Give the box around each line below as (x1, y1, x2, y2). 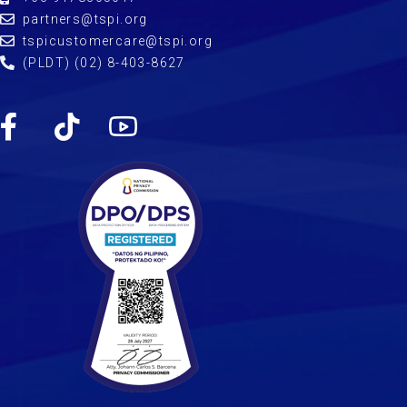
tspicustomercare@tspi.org (23, 33, 213, 48)
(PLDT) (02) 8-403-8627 (23, 55, 185, 70)
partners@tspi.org (23, 11, 148, 26)
